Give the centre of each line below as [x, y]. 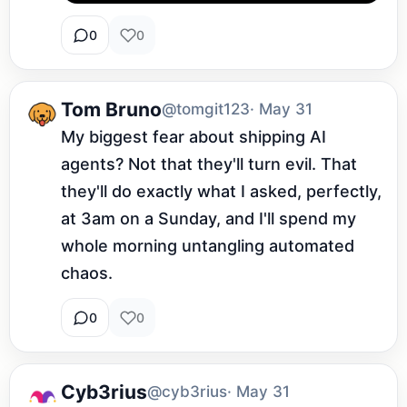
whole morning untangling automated [208, 246]
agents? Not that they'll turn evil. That [209, 164]
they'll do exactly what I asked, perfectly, [221, 192]
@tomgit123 [206, 109]
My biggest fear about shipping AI [194, 137]
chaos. [87, 273]
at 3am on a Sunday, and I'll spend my [208, 219]
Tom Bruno [111, 109]
